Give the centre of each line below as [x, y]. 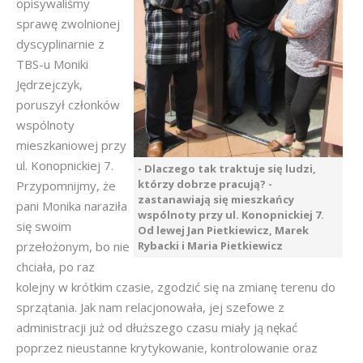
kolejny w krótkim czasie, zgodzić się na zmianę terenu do [176, 287]
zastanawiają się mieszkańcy [216, 199]
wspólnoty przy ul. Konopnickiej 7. [231, 215]
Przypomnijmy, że [66, 186]
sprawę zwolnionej [68, 23]
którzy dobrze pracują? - [205, 184]
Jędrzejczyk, [49, 84]
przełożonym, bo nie [73, 246]
